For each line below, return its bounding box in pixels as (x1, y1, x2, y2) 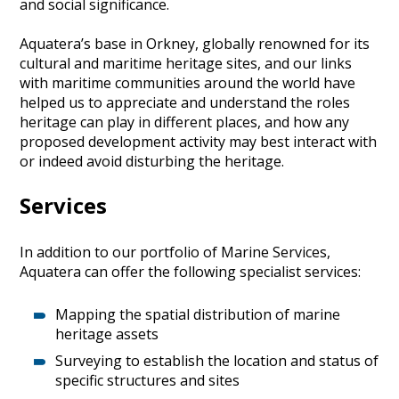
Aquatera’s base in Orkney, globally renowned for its (20, 33, 370, 53)
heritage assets (55, 323, 159, 344)
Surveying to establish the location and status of (55, 350, 379, 370)
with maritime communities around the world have (20, 72, 356, 93)
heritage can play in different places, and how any (20, 111, 350, 132)
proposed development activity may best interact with (20, 131, 378, 151)
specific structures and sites (55, 370, 240, 390)
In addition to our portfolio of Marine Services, (20, 241, 331, 262)
